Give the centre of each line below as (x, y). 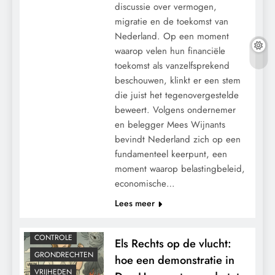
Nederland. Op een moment (172, 36)
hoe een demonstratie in (174, 260)
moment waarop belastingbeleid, (180, 168)
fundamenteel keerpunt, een (171, 154)
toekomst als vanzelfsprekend (172, 65)
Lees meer (134, 203)
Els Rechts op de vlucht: (173, 243)
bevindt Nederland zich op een (177, 139)
